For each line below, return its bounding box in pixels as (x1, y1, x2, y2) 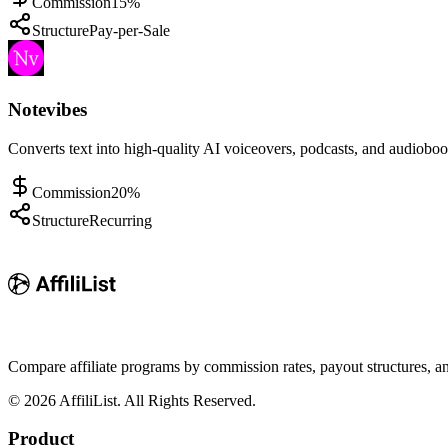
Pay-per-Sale (89, 22, 170, 40)
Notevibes (8, 98, 87, 120)
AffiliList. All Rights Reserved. (56, 391, 256, 409)
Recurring (89, 211, 152, 229)
